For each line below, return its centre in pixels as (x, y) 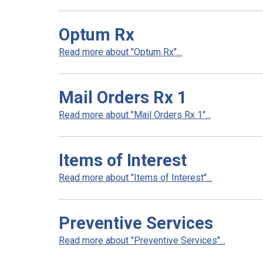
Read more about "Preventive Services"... (142, 240)
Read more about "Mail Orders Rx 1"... (135, 115)
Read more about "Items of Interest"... (135, 178)
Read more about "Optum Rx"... (120, 52)
